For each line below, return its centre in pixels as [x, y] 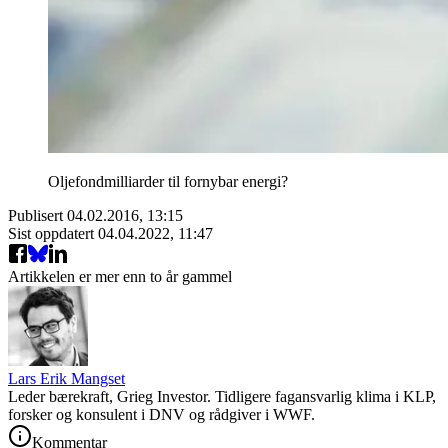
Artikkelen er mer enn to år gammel [120, 276]
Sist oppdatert [53, 233]
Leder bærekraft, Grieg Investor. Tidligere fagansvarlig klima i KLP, [222, 396]
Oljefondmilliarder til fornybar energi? [168, 181]
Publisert [37, 215]
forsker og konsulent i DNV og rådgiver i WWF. [161, 414]
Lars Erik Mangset [66, 378]
